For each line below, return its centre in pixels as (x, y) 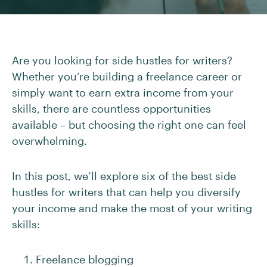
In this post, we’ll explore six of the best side (124, 176)
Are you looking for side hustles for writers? (122, 60)
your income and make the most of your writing (132, 208)
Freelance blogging (85, 259)
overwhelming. (49, 141)
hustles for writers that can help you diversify (126, 192)
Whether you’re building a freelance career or (127, 76)
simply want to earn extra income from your (123, 92)
